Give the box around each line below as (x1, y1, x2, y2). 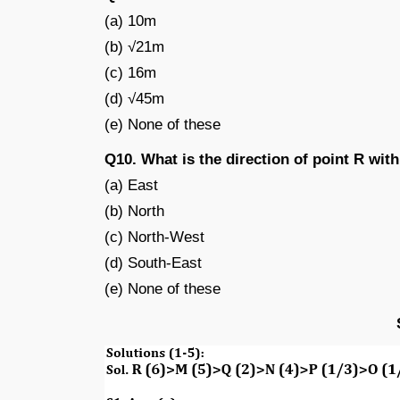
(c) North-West (104, 229, 204, 246)
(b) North (104, 203, 164, 220)
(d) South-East (104, 254, 202, 271)
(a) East (104, 177, 158, 194)
